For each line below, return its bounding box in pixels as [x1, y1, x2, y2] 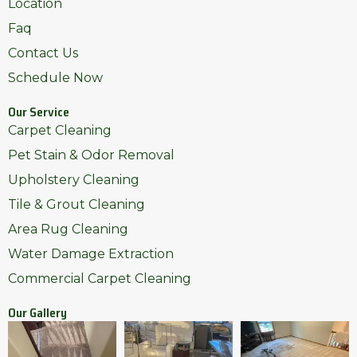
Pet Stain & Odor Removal [8, 147, 175, 163]
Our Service [8, 101, 69, 122]
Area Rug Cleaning [8, 221, 128, 237]
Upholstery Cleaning [8, 171, 139, 187]
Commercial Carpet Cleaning [8, 270, 191, 286]
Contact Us [8, 45, 78, 61]
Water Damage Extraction [8, 245, 174, 261]
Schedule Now [8, 69, 103, 85]
